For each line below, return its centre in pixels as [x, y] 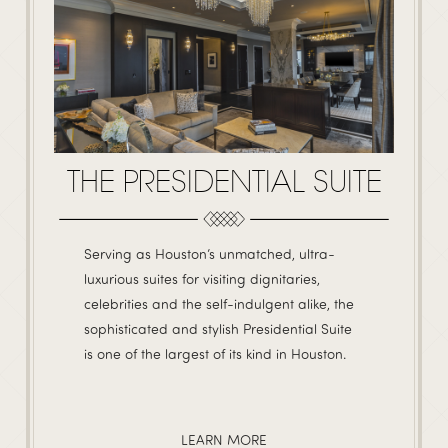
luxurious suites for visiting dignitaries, [202, 278]
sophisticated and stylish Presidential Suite [218, 328]
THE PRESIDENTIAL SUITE [224, 181]
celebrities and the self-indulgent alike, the [219, 303]
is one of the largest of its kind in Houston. [215, 353]
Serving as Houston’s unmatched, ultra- [209, 253]
